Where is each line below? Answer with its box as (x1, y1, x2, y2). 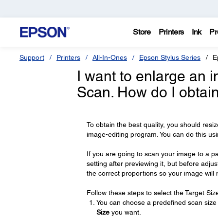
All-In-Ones (92, 54, 127, 61)
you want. (109, 208, 141, 216)
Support (19, 54, 44, 61)
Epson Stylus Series (139, 54, 200, 61)
